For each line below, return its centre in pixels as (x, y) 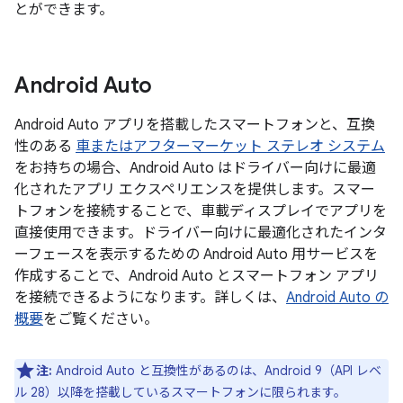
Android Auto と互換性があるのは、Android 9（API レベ (217, 371)
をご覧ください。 (101, 319)
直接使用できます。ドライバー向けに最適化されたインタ (201, 233)
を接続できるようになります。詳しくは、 (150, 298)
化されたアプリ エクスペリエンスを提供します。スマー (195, 190)
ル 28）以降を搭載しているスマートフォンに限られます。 (180, 392)
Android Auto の (337, 298)
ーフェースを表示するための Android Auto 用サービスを (196, 255)
